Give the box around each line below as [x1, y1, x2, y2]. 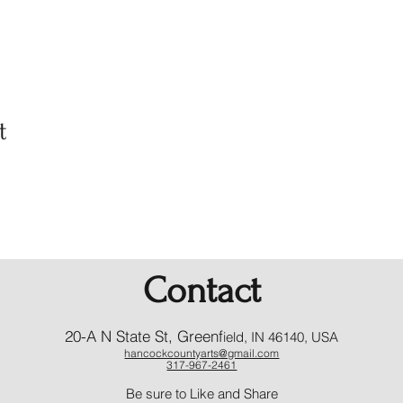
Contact [142, 269, 261, 311]
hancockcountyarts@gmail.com [124, 345, 280, 360]
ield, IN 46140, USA [223, 327, 339, 345]
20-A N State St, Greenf [65, 326, 224, 345]
